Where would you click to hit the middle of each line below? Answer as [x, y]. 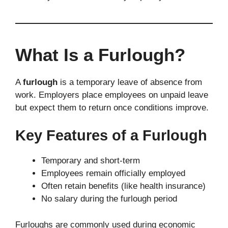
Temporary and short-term [91, 161]
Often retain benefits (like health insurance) [123, 186]
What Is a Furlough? [100, 54]
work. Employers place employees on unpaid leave [112, 95]
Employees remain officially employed [113, 174]
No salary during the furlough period [109, 199]
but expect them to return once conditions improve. [112, 107]
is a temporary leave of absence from [130, 82]
